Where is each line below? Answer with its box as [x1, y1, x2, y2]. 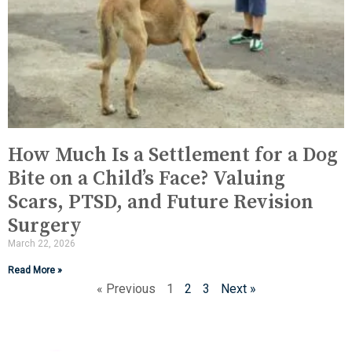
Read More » [8, 265, 62, 276]
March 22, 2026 [8, 238, 75, 249]
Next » [220, 281, 256, 296]
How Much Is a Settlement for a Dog [8, 143, 338, 167]
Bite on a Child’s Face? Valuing [8, 167, 285, 191]
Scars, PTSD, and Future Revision [8, 190, 313, 214]
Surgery [8, 214, 82, 238]
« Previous [96, 281, 156, 296]
